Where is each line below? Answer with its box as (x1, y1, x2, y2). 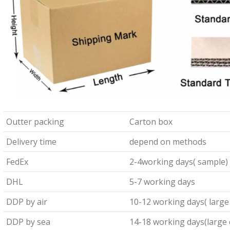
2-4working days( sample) (129, 156, 228, 167)
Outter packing (6, 116, 64, 127)
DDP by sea (6, 216, 50, 227)
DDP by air (6, 196, 47, 207)
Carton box (129, 116, 172, 127)
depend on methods (129, 136, 206, 147)
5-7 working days (129, 176, 195, 187)
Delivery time (6, 136, 56, 147)
